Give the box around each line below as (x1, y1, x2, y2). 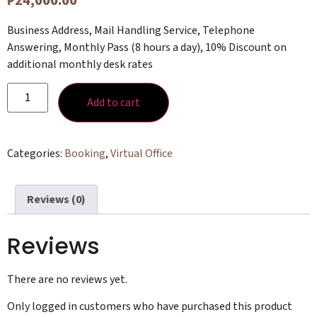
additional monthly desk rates (7, 56, 153, 72)
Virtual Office (110, 146, 173, 162)
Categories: (7, 146, 64, 162)
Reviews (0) (27, 192, 86, 208)
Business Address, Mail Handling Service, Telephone (7, 22, 255, 38)
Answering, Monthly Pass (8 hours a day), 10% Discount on (7, 39, 287, 55)
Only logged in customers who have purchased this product (7, 299, 292, 315)
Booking (64, 146, 105, 162)
